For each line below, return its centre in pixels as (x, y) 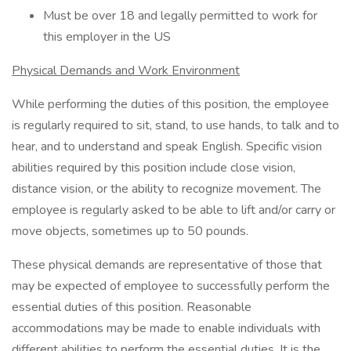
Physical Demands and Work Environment (126, 71)
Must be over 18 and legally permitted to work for (180, 16)
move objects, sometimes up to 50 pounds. (130, 231)
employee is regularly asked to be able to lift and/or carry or (174, 210)
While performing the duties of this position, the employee (170, 104)
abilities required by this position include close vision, (154, 168)
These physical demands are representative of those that (167, 265)
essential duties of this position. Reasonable (132, 307)
